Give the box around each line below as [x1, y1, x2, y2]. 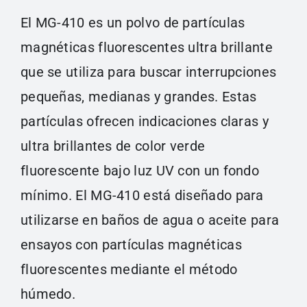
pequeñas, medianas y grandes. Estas [20, 88, 257, 105]
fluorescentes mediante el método [20, 260, 238, 278]
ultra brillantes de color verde [20, 137, 206, 154]
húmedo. [20, 285, 76, 302]
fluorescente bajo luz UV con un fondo [20, 162, 260, 179]
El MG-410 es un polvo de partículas [20, 14, 245, 31]
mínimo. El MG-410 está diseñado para [20, 186, 264, 204]
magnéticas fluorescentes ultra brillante [20, 38, 273, 56]
